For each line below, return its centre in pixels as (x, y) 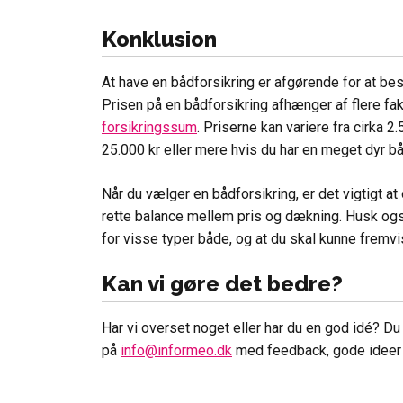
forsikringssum (149, 128)
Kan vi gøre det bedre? (222, 284)
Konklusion (159, 39)
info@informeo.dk (176, 351)
